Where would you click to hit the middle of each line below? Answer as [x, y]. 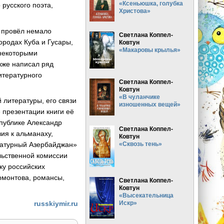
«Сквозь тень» [141, 143]
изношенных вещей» [150, 104]
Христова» [135, 10]
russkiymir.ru [56, 204]
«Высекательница [146, 195]
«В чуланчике [140, 96]
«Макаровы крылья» [150, 49]
